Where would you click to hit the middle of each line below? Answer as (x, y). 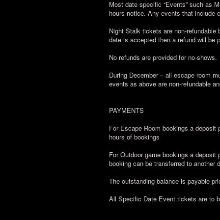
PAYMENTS (126, 110)
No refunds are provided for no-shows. (163, 57)
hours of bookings (134, 137)
